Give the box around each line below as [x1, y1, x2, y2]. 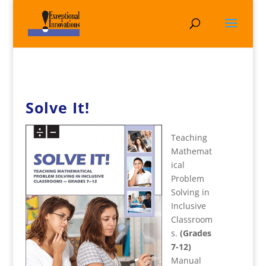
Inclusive [170, 200, 206, 211]
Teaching [170, 132, 207, 143]
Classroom [170, 214, 213, 225]
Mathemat [170, 145, 212, 157]
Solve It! [25, 97, 90, 118]
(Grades [179, 227, 211, 239]
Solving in [170, 186, 210, 198]
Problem [170, 173, 204, 184]
